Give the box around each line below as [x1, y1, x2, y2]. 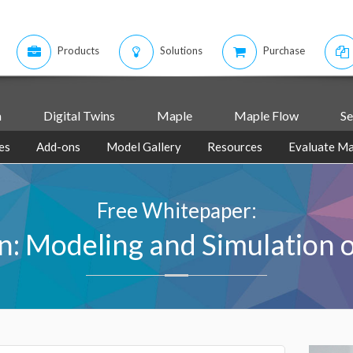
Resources [206, 139, 262, 154]
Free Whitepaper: [96, 198, 257, 223]
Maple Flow [233, 108, 299, 123]
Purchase [263, 44, 305, 57]
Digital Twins [43, 108, 115, 123]
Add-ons [35, 139, 80, 154]
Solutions [160, 44, 203, 57]
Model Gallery [106, 139, 181, 154]
